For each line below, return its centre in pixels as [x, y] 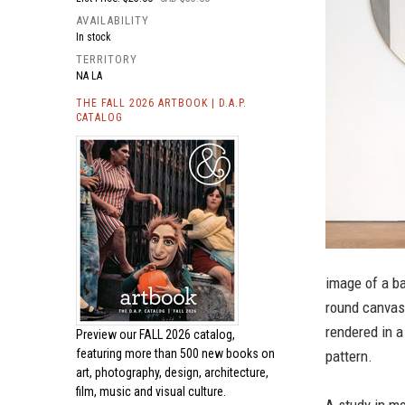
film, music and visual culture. [151, 391]
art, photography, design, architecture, [172, 372]
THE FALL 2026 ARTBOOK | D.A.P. [161, 103]
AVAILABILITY [113, 20]
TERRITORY [107, 59]
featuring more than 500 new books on [175, 353]
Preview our [108, 334]
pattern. [349, 356]
